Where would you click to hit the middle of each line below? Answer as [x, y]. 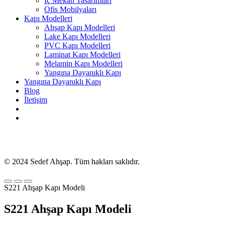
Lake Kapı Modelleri [77, 36]
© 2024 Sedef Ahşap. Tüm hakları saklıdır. [72, 161]
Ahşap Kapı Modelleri [80, 27]
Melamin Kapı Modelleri [83, 64]
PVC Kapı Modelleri [77, 45]
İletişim [36, 100]
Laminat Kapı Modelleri [82, 54]
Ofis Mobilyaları [70, 9]
